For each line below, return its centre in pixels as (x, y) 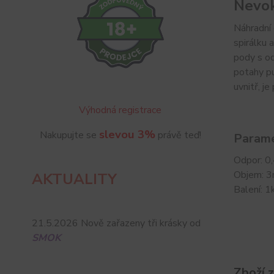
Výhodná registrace (120, 110)
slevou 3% (127, 135)
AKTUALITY (74, 180)
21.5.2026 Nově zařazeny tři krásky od (116, 224)
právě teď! (178, 135)
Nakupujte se (69, 135)
